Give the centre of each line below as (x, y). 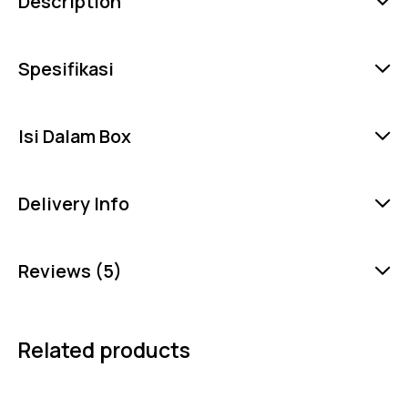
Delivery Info (74, 203)
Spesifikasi (66, 68)
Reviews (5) (70, 270)
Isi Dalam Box (75, 136)
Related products (104, 350)
